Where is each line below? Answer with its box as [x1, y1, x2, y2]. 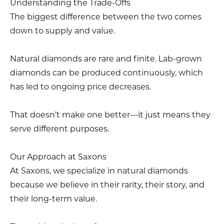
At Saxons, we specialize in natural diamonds [10, 165, 188, 175]
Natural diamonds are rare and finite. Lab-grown [10, 53, 202, 63]
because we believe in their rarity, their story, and [10, 179, 204, 189]
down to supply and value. [10, 25, 115, 35]
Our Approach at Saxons [10, 151, 106, 161]
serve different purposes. [10, 123, 109, 133]
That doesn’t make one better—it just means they [10, 109, 210, 119]
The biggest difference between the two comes [10, 11, 201, 21]
